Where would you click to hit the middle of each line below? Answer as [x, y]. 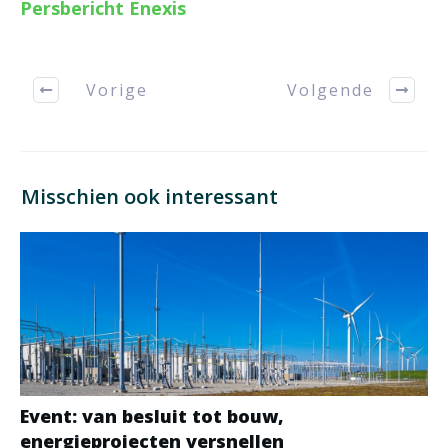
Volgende [330, 89]
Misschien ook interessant [149, 197]
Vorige [116, 89]
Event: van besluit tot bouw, [152, 416]
